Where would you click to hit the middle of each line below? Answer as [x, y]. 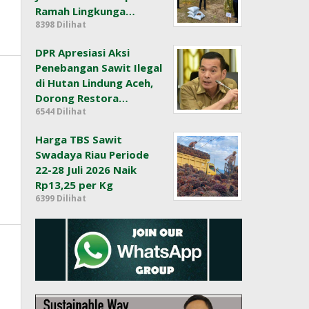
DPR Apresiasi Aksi [83, 53]
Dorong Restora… [82, 98]
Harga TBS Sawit [79, 140]
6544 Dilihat [61, 112]
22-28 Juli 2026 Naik [86, 170]
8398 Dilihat [61, 25]
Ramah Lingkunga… [86, 11]
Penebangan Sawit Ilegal [99, 68]
